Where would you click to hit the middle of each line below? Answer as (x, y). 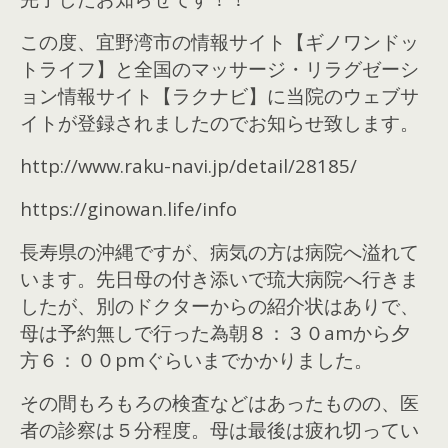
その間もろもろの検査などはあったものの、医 (219, 402)
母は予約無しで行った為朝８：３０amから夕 (215, 332)
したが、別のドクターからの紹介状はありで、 (219, 305)
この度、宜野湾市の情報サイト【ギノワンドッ (219, 41)
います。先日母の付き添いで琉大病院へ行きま (219, 278)
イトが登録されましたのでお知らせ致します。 (219, 122)
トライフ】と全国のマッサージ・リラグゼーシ (219, 68)
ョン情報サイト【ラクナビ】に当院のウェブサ (219, 95)
